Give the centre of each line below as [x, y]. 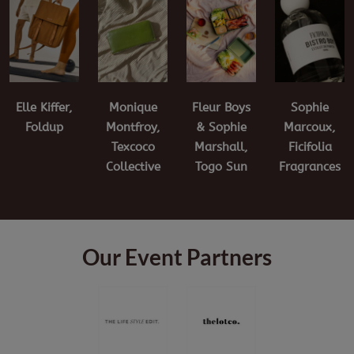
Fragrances [310, 166]
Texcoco [133, 147]
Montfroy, [133, 127]
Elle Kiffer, [44, 107]
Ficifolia [310, 147]
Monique [133, 107]
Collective [133, 167]
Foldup [44, 127]
